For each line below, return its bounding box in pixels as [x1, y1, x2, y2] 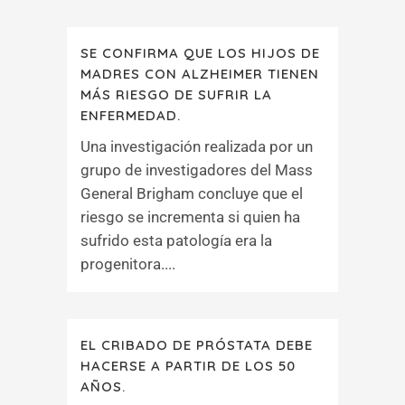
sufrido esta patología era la [80, 231, 272, 250]
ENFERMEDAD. [80, 107, 181, 124]
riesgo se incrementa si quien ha [80, 208, 300, 226]
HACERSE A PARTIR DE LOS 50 [80, 357, 296, 374]
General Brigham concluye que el [80, 184, 303, 202]
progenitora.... [80, 255, 175, 273]
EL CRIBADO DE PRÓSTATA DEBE [80, 336, 313, 353]
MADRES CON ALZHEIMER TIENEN [80, 65, 319, 82]
